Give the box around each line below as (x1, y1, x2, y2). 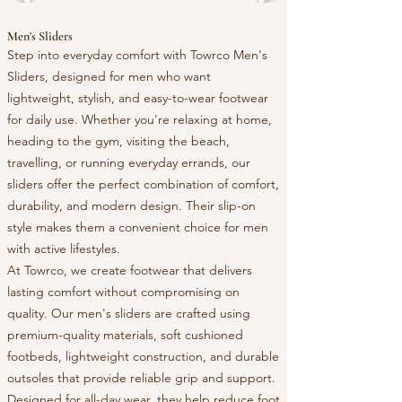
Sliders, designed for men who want (7, 68, 211, 85)
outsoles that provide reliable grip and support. (7, 370, 275, 387)
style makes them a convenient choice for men (7, 219, 268, 236)
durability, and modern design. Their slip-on (7, 197, 256, 214)
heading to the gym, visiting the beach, (7, 133, 230, 150)
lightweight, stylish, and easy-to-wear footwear (7, 90, 268, 107)
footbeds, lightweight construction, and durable (7, 348, 279, 365)
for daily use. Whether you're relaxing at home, (7, 111, 272, 128)
